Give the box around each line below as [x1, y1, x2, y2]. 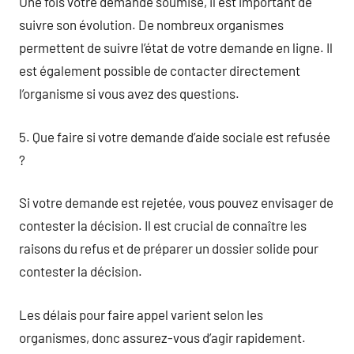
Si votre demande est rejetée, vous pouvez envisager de [19, 194, 333, 210]
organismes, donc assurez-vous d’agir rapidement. [19, 329, 306, 345]
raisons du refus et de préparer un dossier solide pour [19, 240, 318, 256]
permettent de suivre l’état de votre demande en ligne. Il [19, 40, 333, 55]
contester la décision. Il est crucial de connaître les [19, 217, 307, 233]
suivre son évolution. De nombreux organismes [19, 17, 284, 32]
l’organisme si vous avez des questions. [19, 85, 239, 101]
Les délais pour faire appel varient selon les [19, 306, 263, 322]
